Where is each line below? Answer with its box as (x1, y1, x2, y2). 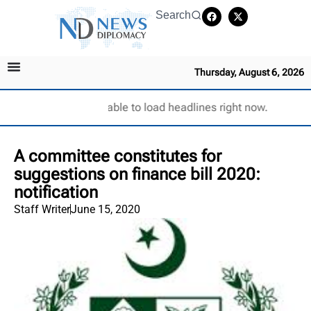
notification (14, 182, 98, 202)
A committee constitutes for (14, 146, 221, 166)
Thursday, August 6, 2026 (194, 66, 304, 78)
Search (155, 9, 191, 21)
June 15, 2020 (71, 202, 140, 216)
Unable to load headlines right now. (92, 100, 268, 114)
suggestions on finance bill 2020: (14, 164, 260, 184)
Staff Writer (14, 202, 70, 216)
